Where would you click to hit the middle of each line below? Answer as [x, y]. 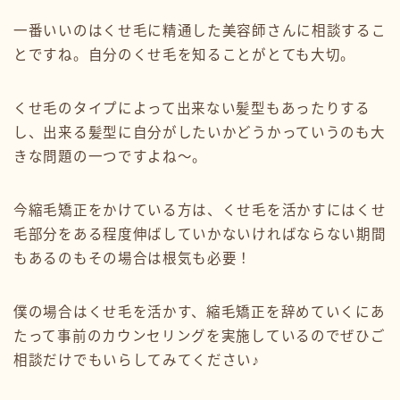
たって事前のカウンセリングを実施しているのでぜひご [200, 336]
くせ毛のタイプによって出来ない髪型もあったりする [192, 108]
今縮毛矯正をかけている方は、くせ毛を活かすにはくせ [200, 210]
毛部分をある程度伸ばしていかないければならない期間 [200, 234]
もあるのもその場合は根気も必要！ [133, 258]
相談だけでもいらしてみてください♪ [137, 360]
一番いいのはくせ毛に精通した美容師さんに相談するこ [200, 30]
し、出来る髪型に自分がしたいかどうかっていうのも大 [200, 132]
